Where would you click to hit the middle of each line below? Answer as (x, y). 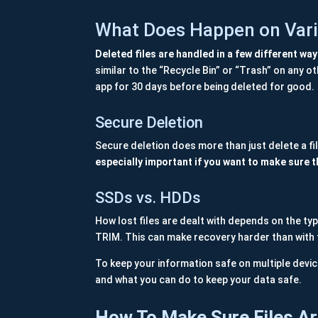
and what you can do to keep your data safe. (199, 280)
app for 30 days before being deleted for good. (205, 87)
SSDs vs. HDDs (148, 198)
